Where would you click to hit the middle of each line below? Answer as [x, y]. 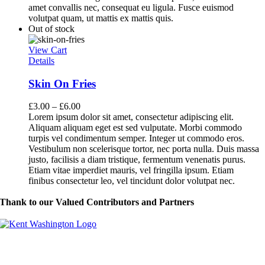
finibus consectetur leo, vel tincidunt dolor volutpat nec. [132, 181]
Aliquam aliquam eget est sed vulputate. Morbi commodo [135, 128]
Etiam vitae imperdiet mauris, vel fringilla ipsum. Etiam [131, 170]
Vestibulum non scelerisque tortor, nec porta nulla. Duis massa [144, 149]
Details [41, 60]
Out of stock [51, 28]
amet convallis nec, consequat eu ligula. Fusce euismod [131, 7]
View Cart [48, 50]
